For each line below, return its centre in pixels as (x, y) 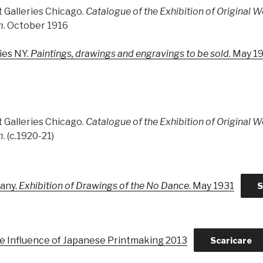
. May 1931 (212, 186)
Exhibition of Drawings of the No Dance (104, 186)
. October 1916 (36, 25)
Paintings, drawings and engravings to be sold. (131, 53)
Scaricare (231, 240)
